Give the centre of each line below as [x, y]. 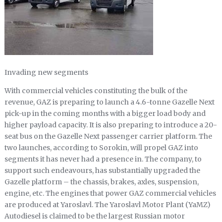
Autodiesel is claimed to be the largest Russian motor [94, 216]
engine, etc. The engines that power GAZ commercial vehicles [110, 194]
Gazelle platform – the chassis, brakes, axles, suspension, [101, 182]
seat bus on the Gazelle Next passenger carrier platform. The [108, 137]
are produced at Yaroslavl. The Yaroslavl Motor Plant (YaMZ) [107, 205]
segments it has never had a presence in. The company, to [103, 159]
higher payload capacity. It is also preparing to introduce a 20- [111, 125]
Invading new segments [46, 73]
